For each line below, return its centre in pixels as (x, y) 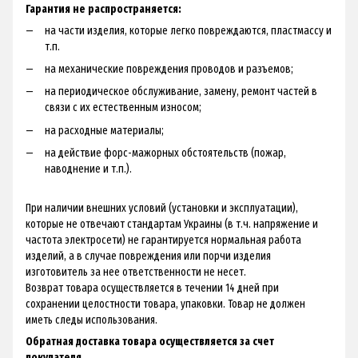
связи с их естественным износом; (123, 108)
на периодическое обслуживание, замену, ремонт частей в (181, 92)
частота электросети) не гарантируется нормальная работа (163, 240)
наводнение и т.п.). (88, 169)
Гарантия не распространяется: (103, 9)
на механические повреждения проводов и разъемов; (169, 70)
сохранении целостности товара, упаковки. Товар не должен (165, 304)
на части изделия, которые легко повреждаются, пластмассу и (188, 30)
